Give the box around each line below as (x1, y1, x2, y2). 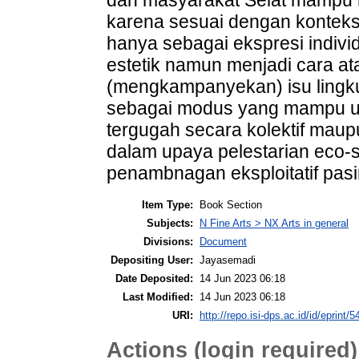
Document (200, 235, 247, 248)
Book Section (200, 198, 262, 211)
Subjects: (147, 216, 193, 229)
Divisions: (143, 235, 193, 248)
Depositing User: (111, 253, 193, 266)
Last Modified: (123, 290, 193, 303)
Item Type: (142, 198, 193, 211)
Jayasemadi (200, 253, 256, 266)
